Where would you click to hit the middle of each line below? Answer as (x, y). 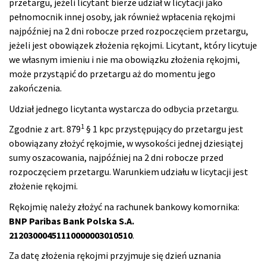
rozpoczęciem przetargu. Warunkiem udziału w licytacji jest (129, 172)
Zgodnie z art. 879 (45, 129)
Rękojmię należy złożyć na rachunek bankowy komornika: (124, 206)
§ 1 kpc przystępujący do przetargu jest (164, 129)
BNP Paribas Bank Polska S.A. (72, 221)
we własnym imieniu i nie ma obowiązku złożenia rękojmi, (124, 60)
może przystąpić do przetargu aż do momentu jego (112, 74)
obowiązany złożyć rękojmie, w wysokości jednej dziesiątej (126, 143)
